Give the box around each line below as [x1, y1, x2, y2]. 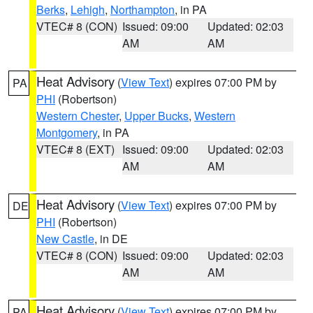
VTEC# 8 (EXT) [36, 141, 115, 157]
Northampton [110, 1, 175, 17]
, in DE [94, 231, 128, 247]
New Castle [36, 231, 94, 247]
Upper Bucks [124, 108, 189, 124]
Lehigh [71, 1, 105, 17]
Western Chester [36, 108, 119, 124]
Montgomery [36, 124, 97, 140]
